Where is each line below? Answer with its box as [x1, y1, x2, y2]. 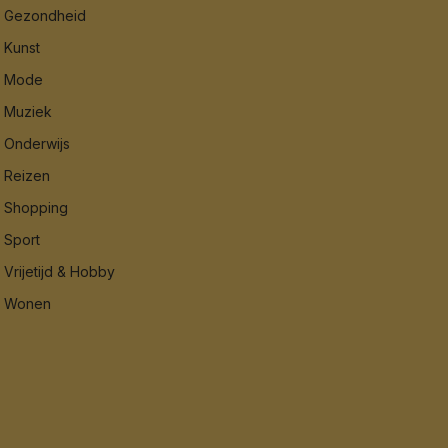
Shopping [4, 198, 69, 216]
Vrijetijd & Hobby [4, 262, 116, 280]
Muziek [4, 102, 53, 120]
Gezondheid [4, 6, 87, 24]
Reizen [4, 166, 51, 184]
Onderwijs [4, 134, 71, 152]
